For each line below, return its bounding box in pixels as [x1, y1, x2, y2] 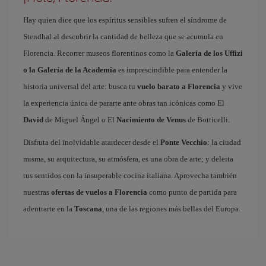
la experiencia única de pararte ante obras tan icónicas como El [23, 99, 224, 107]
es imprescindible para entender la [116, 65, 227, 74]
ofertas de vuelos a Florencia [51, 188, 147, 197]
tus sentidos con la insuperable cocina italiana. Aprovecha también [23, 171, 237, 180]
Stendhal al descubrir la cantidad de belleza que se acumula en [23, 32, 223, 41]
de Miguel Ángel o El [43, 115, 116, 124]
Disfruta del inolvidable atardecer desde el [23, 138, 160, 147]
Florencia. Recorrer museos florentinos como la [23, 49, 176, 58]
